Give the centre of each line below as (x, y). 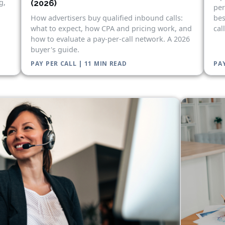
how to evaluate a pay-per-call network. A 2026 (110, 39)
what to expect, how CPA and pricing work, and (111, 28)
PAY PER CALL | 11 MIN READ (79, 63)
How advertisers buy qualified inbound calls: (106, 18)
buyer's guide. (55, 49)
